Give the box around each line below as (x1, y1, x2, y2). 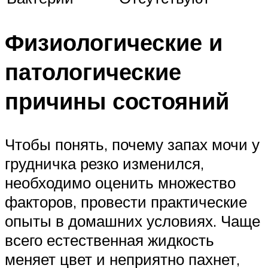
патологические (5, 57, 181, 87)
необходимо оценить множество (5, 173, 236, 193)
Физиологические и (5, 28, 223, 57)
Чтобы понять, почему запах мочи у (5, 135, 260, 154)
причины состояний (5, 86, 229, 116)
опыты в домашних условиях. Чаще (5, 211, 260, 231)
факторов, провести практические (5, 192, 247, 212)
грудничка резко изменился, (5, 154, 204, 173)
